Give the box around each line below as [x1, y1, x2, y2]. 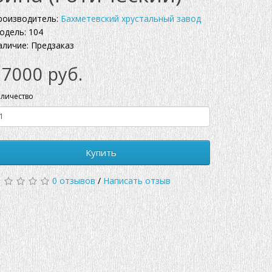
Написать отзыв [103, 174, 171, 186]
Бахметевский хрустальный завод [61, 12, 201, 24]
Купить [85, 146, 117, 158]
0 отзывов [52, 174, 95, 186]
